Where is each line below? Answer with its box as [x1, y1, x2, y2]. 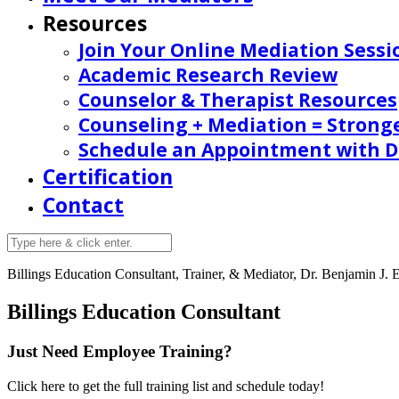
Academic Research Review [78, 62, 338, 87]
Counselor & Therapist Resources [78, 87, 397, 112]
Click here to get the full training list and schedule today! [7, 378, 324, 394]
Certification [43, 162, 173, 191]
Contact [43, 191, 124, 219]
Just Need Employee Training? [7, 341, 232, 361]
